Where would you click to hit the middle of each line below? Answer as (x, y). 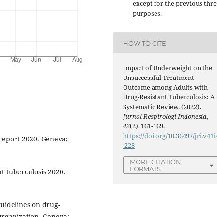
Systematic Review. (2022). (162, 107)
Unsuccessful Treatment (159, 78)
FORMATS (146, 169)
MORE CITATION (156, 162)
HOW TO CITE (145, 43)
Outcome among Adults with (166, 87)
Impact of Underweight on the (168, 68)
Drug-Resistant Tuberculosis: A (169, 97)
